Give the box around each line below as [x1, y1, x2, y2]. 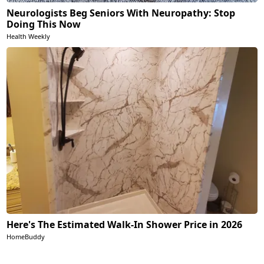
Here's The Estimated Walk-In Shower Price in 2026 [6, 218, 243, 232]
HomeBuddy [6, 232, 45, 242]
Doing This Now [6, 18, 81, 31]
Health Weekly [6, 32, 51, 41]
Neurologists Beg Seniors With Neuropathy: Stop [6, 6, 236, 20]
